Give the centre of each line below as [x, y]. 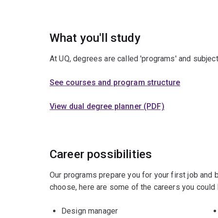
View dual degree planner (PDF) [107, 107]
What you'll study [95, 38]
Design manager [90, 211]
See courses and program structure [115, 83]
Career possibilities [101, 154]
